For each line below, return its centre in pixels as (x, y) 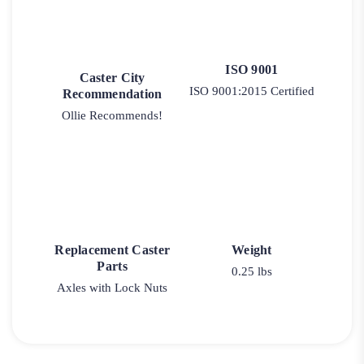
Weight (252, 250)
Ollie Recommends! (113, 115)
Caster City (112, 77)
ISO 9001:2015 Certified (251, 91)
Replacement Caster (113, 250)
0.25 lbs (251, 272)
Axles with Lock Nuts (113, 288)
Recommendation (112, 93)
